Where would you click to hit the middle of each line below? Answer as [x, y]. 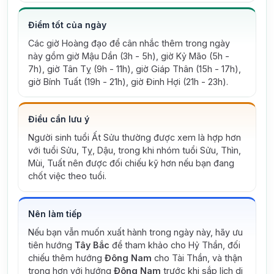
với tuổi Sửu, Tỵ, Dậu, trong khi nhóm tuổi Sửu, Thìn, [135, 150]
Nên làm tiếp [55, 213]
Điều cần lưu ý [59, 119]
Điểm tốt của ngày [67, 24]
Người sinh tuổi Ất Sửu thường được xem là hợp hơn [135, 138]
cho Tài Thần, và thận [197, 257]
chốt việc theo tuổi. [67, 176]
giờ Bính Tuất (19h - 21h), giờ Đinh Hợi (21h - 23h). [128, 81]
